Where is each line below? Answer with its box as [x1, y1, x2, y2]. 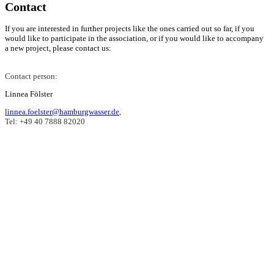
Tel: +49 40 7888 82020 [5, 117, 85, 127]
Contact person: [5, 71, 57, 81]
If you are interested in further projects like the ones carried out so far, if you [5, 24, 254, 34]
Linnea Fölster [5, 89, 53, 99]
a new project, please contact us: [5, 43, 111, 53]
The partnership [157, 179, 243, 193]
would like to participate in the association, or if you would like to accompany [5, 34, 264, 43]
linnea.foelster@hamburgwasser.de [5, 107, 119, 117]
